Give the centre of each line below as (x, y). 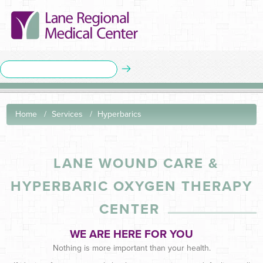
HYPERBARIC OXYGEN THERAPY (131, 186)
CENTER (131, 209)
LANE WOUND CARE (126, 163)
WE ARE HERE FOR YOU (131, 234)
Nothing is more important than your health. (131, 248)
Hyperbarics (119, 114)
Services (67, 114)
